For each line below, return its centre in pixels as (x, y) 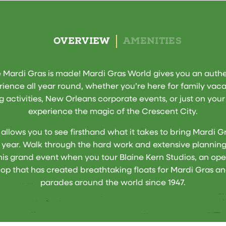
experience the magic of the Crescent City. (113, 112)
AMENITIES (152, 41)
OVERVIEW (81, 41)
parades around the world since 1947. (113, 183)
